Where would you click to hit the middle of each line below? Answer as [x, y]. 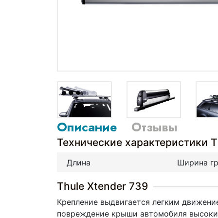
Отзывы [154, 127]
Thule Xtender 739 [102, 186]
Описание [87, 127]
